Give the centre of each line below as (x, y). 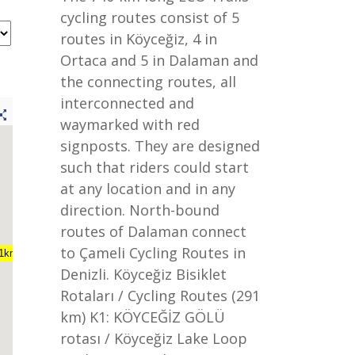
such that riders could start (155, 167)
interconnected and (127, 103)
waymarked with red (130, 124)
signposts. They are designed (160, 146)
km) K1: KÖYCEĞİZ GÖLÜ (143, 317)
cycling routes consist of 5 (150, 17)
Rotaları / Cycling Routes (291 (160, 296)
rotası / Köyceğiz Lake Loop (154, 338)
